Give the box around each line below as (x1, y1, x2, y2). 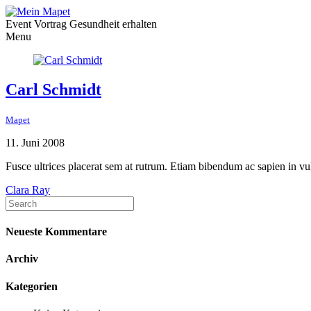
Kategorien (6, 280, 58, 292)
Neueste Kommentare (6, 226, 107, 238)
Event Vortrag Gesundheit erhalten (6, 18, 157, 30)
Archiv (6, 253, 38, 265)
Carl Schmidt (6, 80, 101, 99)
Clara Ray (6, 183, 50, 196)
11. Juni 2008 (6, 136, 65, 149)
